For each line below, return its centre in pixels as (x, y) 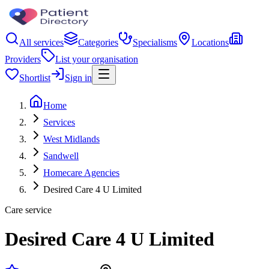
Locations (210, 42)
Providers (23, 59)
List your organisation (97, 59)
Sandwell (61, 156)
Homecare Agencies (81, 173)
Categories (98, 42)
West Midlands (71, 139)
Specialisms (155, 42)
